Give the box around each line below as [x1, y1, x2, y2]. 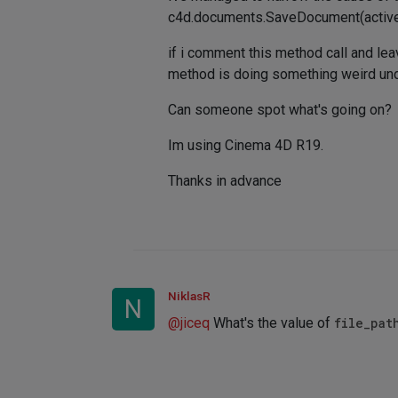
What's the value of [210, 314, 334, 332]
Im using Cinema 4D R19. [168, 137, 323, 155]
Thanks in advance [168, 172, 282, 190]
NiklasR [168, 290, 211, 304]
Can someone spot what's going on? [168, 101, 392, 119]
